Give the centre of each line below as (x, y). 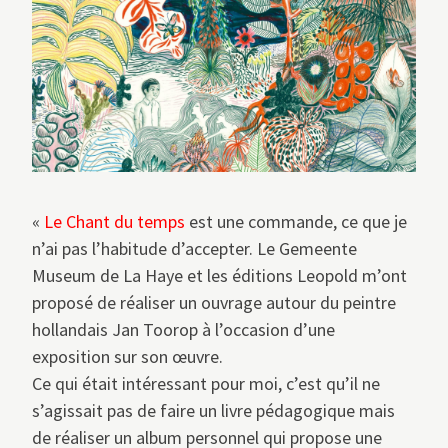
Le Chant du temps (114, 222)
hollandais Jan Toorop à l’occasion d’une (183, 330)
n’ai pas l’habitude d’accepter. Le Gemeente (194, 249)
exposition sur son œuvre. (127, 357)
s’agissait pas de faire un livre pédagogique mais (213, 411)
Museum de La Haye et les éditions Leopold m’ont (219, 276)
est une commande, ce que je (296, 222)
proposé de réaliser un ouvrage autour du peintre (214, 303)
